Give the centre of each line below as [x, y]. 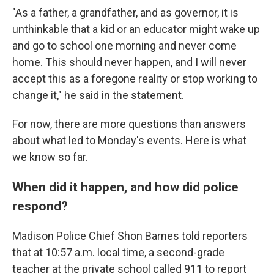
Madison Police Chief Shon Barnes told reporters [130, 236]
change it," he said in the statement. [98, 95]
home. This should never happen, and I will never [129, 62]
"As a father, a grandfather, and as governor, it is [125, 13]
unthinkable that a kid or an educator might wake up [136, 29]
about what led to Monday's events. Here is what [129, 140]
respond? [40, 206]
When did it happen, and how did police [125, 187]
